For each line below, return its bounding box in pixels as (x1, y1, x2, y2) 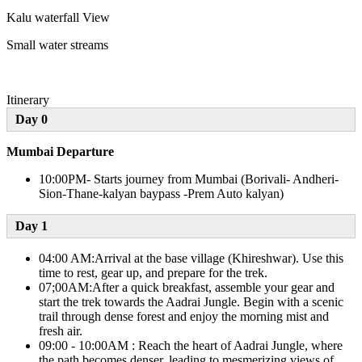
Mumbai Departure (6, 145, 114, 159)
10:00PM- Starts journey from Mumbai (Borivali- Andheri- (39, 172, 339, 187)
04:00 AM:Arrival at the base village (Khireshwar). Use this (39, 251, 343, 266)
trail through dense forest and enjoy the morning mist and (39, 309, 329, 324)
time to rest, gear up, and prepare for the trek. (39, 266, 267, 280)
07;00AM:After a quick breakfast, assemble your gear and (39, 280, 335, 295)
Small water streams (6, 38, 108, 53)
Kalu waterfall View (6, 11, 110, 25)
